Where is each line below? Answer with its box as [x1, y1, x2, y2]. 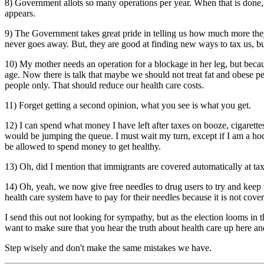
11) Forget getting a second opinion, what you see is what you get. [5, 100, 251, 110]
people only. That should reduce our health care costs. [5, 80, 204, 90]
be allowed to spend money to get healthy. [5, 141, 161, 151]
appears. [5, 8, 35, 18]
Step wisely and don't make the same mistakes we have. [5, 243, 212, 253]
